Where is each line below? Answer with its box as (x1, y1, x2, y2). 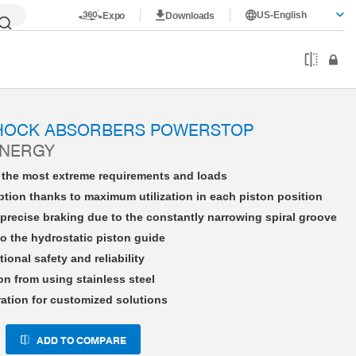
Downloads (165, 10, 215, 21)
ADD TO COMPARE (37, 334, 127, 346)
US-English (257, 10, 308, 21)
